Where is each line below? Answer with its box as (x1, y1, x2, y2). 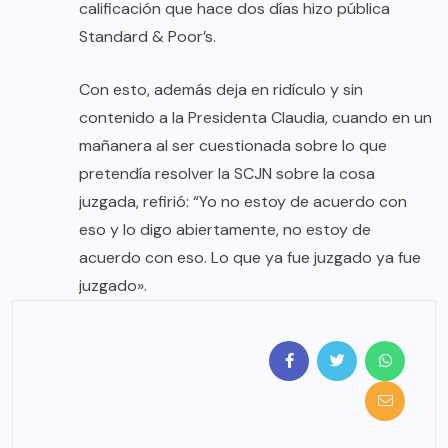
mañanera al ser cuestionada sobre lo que (79, 134, 387, 156)
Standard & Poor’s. (79, 25, 216, 47)
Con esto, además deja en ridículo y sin (79, 78, 363, 100)
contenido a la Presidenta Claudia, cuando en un (79, 106, 432, 128)
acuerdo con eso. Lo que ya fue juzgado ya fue (79, 246, 421, 268)
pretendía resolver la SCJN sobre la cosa (79, 162, 375, 184)
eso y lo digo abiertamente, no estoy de (79, 218, 371, 240)
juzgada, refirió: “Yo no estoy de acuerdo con (79, 190, 407, 212)
